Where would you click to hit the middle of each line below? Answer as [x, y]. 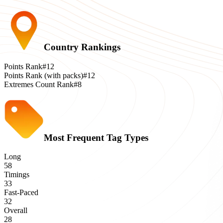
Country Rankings [82, 47]
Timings [17, 175]
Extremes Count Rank [39, 84]
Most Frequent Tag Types [96, 137]
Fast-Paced [21, 193]
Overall [16, 211]
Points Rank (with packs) [44, 75]
